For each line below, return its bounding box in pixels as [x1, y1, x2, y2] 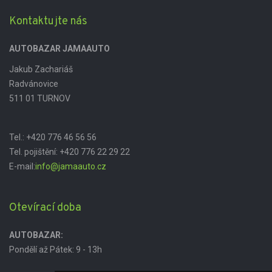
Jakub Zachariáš [9, 64, 73, 74]
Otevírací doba [9, 201, 81, 215]
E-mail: [9, 161, 35, 171]
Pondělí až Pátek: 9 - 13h [9, 245, 102, 254]
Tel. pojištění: [9, 147, 58, 157]
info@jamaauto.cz [35, 161, 106, 171]
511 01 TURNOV [9, 93, 70, 103]
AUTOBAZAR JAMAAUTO [9, 44, 110, 53]
